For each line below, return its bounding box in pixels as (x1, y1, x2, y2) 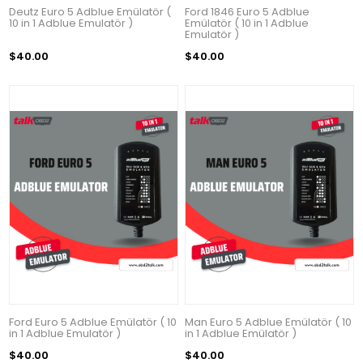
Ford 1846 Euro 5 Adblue (185, 4, 310, 20)
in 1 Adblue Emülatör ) (185, 325, 297, 341)
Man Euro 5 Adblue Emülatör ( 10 (185, 314, 352, 330)
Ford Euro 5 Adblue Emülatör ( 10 (9, 314, 177, 330)
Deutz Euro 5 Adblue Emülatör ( (9, 4, 172, 20)
